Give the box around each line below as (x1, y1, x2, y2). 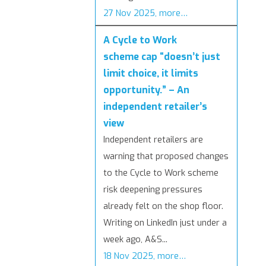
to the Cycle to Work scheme (103, 167, 218, 179)
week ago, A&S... (103, 234, 167, 246)
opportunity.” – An (103, 84, 189, 97)
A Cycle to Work (103, 34, 177, 47)
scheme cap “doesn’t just (103, 50, 220, 64)
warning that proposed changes (103, 151, 229, 163)
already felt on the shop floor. (103, 201, 223, 213)
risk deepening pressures (103, 184, 202, 196)
